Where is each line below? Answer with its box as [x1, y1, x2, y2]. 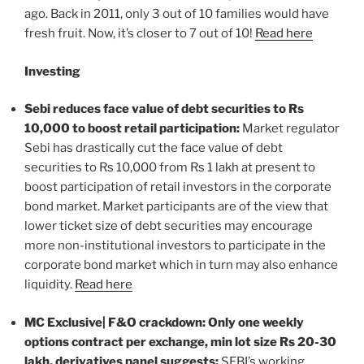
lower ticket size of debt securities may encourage [24, 219, 313, 234]
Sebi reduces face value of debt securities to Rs [24, 102, 304, 117]
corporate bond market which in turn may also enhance [24, 258, 338, 273]
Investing [24, 63, 80, 79]
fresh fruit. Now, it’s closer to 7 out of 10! [24, 26, 255, 41]
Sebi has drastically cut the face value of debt [24, 141, 283, 156]
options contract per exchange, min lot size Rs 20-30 [24, 334, 336, 349]
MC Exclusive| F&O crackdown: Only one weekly [24, 314, 304, 330]
